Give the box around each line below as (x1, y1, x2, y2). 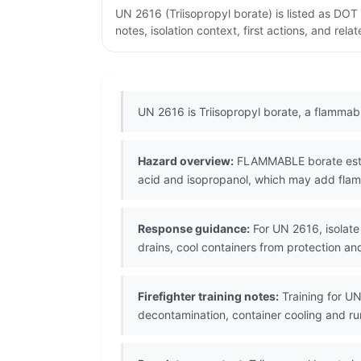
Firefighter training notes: (138, 289, 279, 304)
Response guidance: (138, 222, 250, 236)
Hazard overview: (138, 154, 234, 168)
